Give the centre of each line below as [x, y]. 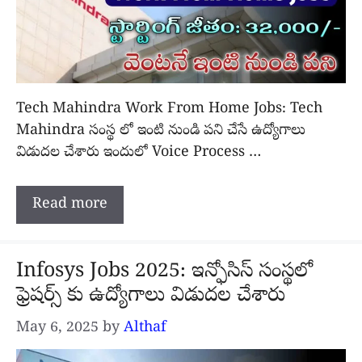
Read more [70, 205]
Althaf [145, 329]
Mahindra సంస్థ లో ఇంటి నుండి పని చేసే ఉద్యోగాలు [161, 132]
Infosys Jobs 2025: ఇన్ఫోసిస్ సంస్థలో [164, 273]
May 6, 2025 [57, 329]
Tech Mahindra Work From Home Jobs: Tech [169, 110]
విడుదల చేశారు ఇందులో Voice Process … [139, 154]
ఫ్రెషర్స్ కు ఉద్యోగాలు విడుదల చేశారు [151, 297]
